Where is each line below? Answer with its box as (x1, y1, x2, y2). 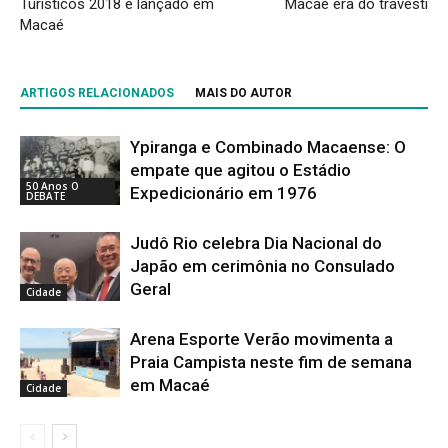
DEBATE (26, 188, 65, 203)
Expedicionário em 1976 (130, 182, 317, 203)
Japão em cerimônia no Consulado (130, 255, 395, 276)
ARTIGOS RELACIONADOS (20, 85, 174, 100)
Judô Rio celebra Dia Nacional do (130, 232, 382, 253)
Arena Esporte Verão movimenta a (130, 328, 393, 349)
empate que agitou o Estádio (130, 159, 351, 180)
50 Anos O (26, 178, 79, 193)
